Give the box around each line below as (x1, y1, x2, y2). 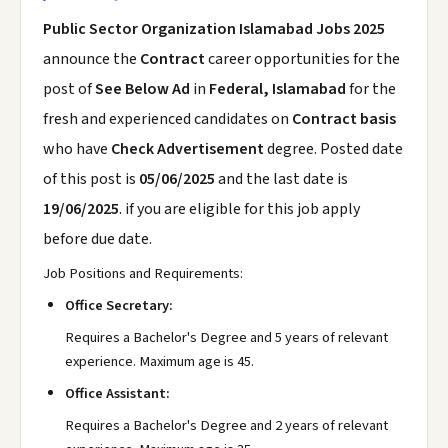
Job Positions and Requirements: (43, 263, 243, 284)
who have (43, 138, 111, 160)
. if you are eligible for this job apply (119, 198, 360, 220)
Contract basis (292, 108, 396, 130)
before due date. (43, 228, 152, 250)
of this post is (43, 168, 139, 190)
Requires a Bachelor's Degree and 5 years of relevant (65, 327, 388, 348)
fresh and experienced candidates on (43, 108, 292, 130)
